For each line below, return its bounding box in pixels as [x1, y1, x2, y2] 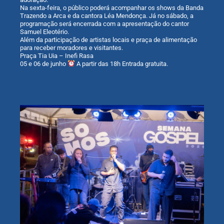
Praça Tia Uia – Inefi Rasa [20, 52, 93, 59]
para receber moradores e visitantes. [20, 44, 123, 51]
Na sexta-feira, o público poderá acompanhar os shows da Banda [20, 4, 203, 11]
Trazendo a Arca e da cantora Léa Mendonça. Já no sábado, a [20, 12, 193, 19]
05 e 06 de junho [20, 60, 67, 67]
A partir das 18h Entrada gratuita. [74, 60, 168, 67]
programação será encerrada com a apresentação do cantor [20, 20, 189, 27]
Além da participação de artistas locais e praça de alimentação [20, 36, 197, 43]
